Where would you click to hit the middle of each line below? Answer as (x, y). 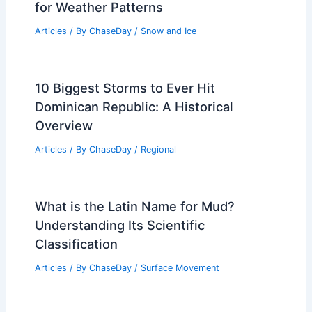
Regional (158, 149)
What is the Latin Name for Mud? (134, 206)
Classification (76, 243)
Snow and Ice (168, 31)
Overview (63, 125)
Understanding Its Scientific (119, 225)
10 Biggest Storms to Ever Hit (125, 88)
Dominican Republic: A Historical (134, 107)
